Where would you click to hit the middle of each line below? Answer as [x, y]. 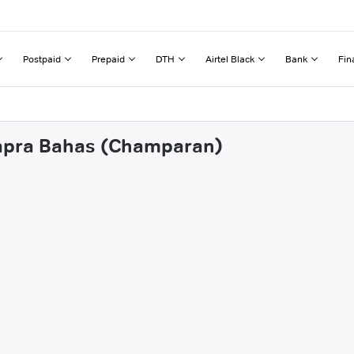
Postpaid [42, 58]
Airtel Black [230, 58]
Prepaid [108, 58]
